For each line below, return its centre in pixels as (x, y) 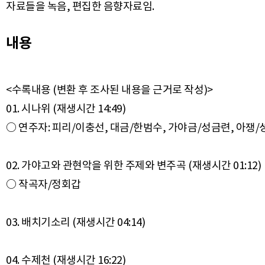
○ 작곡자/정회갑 (43, 184)
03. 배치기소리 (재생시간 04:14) (76, 222)
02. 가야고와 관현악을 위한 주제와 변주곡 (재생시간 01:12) (134, 165)
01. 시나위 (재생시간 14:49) (66, 109)
